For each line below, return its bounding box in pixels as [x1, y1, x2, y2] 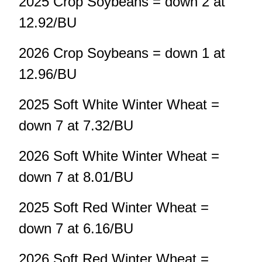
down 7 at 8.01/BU [19, 169, 133, 185]
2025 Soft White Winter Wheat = [19, 96, 219, 113]
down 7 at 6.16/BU [19, 220, 133, 237]
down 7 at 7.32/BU [19, 118, 133, 134]
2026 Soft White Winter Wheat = [19, 148, 219, 164]
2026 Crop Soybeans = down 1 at [19, 45, 225, 61]
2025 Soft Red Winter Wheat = [19, 199, 209, 216]
